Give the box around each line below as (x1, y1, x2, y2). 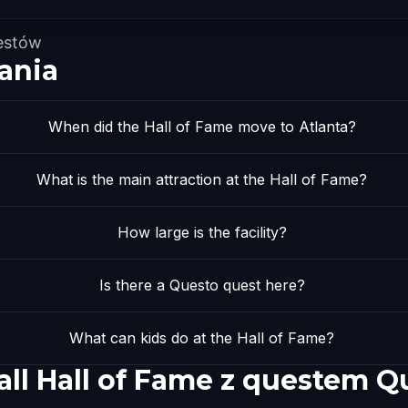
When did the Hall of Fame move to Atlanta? (47, 117, 356, 136)
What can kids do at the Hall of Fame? (69, 329, 335, 347)
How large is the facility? (117, 223, 287, 241)
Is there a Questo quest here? (98, 276, 305, 294)
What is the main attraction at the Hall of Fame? (36, 170, 368, 189)
